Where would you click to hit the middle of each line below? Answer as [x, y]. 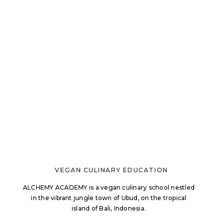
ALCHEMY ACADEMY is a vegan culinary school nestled [109, 187]
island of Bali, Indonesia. [109, 208]
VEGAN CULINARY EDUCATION [111, 170]
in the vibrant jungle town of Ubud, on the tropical [109, 198]
